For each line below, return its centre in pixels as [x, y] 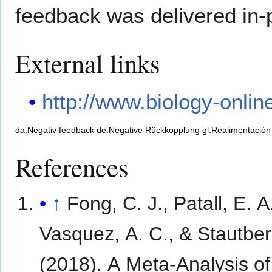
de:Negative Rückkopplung [148, 130]
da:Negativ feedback [55, 130]
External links [88, 63]
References [72, 166]
